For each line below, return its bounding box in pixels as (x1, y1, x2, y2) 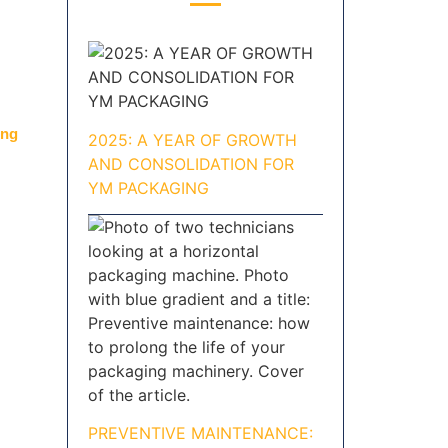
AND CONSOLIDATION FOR (87, 153, 294, 174)
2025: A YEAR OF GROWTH (87, 129, 297, 150)
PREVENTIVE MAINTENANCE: (87, 423, 313, 444)
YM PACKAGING (87, 177, 209, 198)
